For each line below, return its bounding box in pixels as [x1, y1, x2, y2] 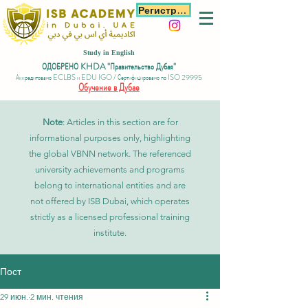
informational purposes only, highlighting [30, 133, 190, 143]
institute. [93, 228, 126, 238]
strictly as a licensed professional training [30, 212, 190, 222]
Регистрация [177, 3, 186, 16]
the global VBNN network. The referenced [29, 148, 191, 159]
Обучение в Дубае [78, 80, 140, 95]
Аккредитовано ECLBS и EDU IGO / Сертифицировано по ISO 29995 [16, 71, 202, 82]
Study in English [83, 49, 135, 56]
